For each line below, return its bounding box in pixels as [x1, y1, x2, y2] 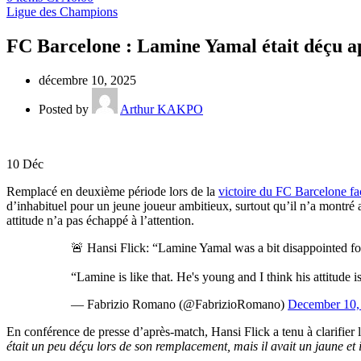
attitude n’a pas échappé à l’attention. [6, 213, 194, 227]
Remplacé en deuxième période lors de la [6, 184, 218, 198]
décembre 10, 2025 [39, 73, 136, 87]
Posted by [39, 102, 89, 116]
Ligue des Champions [6, 5, 118, 19]
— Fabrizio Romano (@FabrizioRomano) [71, 297, 288, 311]
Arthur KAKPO [120, 102, 203, 116]
